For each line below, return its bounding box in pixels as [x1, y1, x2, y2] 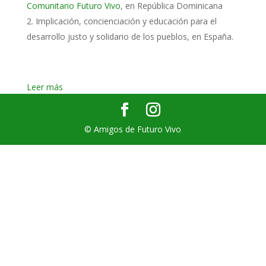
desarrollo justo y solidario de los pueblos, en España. [26, 31, 233, 42]
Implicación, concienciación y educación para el [35, 15, 217, 27]
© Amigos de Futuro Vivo [84, 123, 182, 135]
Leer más [26, 81, 63, 93]
